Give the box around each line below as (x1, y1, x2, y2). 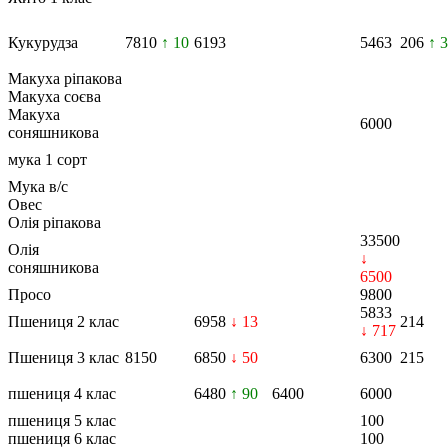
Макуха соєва (8, 87, 101, 105)
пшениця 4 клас (8, 384, 116, 402)
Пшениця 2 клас (8, 312, 119, 330)
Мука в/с (8, 177, 68, 195)
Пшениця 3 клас (8, 348, 119, 366)
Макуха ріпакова (8, 69, 122, 87)
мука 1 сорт (8, 150, 87, 168)
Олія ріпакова (8, 213, 101, 231)
